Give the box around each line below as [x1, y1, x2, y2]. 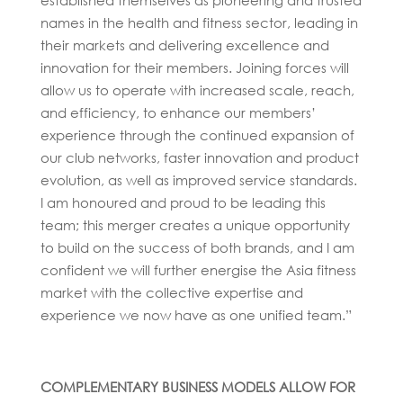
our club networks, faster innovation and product [40, 148, 359, 166]
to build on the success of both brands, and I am [40, 237, 354, 256]
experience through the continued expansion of [40, 125, 354, 144]
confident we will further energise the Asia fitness [40, 260, 356, 279]
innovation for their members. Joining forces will [40, 58, 349, 76]
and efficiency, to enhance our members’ [40, 103, 316, 121]
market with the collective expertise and [40, 282, 303, 301]
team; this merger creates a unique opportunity [40, 215, 350, 234]
